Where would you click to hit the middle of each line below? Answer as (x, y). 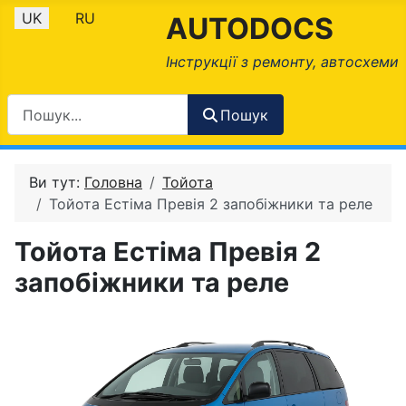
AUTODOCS (250, 29)
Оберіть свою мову (76, 17)
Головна (113, 183)
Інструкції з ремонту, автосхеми (282, 62)
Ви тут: (57, 183)
